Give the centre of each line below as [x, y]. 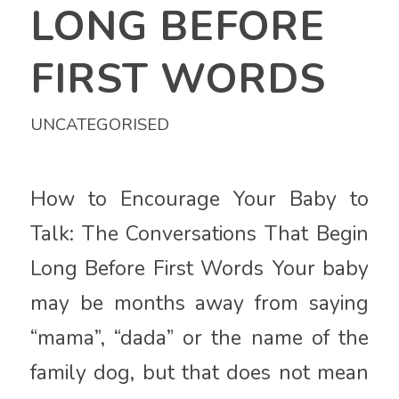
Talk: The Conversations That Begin [199, 233]
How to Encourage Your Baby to [199, 199]
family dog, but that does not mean [199, 372]
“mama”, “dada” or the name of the [199, 338]
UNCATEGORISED [99, 125]
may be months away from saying [199, 303]
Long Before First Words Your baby [199, 268]
